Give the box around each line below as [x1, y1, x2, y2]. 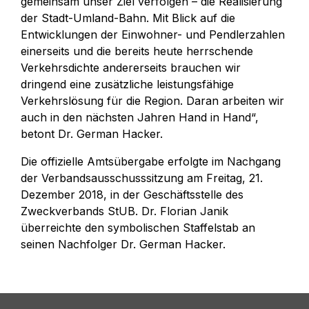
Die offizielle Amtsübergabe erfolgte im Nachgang [21, 154, 281, 168]
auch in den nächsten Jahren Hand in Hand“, [21, 110, 259, 124]
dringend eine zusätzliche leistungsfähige [21, 77, 234, 91]
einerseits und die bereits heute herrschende [21, 44, 253, 58]
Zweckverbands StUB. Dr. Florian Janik [21, 204, 228, 218]
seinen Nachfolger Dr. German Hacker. [21, 237, 226, 251]
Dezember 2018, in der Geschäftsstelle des [21, 188, 243, 201]
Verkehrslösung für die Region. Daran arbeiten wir [21, 94, 284, 108]
